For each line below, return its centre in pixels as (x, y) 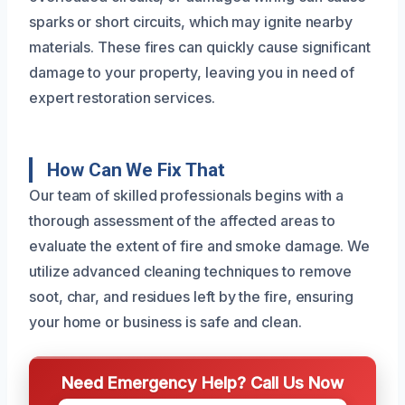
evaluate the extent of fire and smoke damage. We (200, 245)
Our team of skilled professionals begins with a (187, 195)
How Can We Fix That (136, 170)
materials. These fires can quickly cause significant (200, 47)
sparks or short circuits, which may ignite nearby (191, 21)
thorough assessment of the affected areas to (182, 220)
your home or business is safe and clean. (165, 321)
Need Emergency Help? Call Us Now (202, 382)
